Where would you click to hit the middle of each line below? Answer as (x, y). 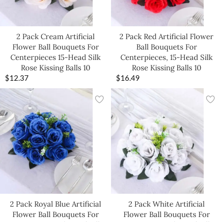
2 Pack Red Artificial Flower (166, 37)
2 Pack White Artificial (166, 204)
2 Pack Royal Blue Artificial (55, 204)
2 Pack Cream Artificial (55, 37)
